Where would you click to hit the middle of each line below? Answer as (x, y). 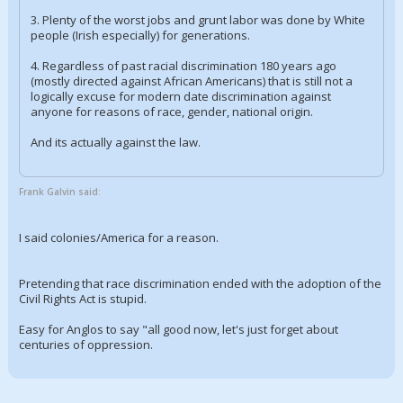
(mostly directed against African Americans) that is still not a (192, 81)
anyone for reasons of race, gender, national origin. (172, 112)
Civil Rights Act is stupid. (83, 299)
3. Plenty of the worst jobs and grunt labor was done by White (198, 20)
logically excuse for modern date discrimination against (181, 96)
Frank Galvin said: (60, 192)
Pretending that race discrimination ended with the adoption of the (200, 283)
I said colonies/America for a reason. (119, 237)
